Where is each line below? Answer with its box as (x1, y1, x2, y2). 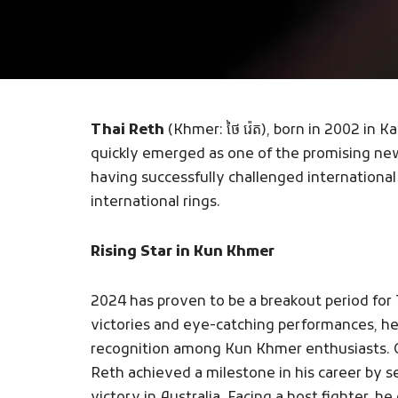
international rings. (91, 194, 220, 211)
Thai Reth (91, 122, 164, 139)
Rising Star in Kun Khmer (91, 243, 275, 261)
